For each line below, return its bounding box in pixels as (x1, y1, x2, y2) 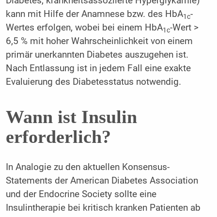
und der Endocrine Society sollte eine (5, 189, 156, 200)
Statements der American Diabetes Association (5, 175, 198, 186)
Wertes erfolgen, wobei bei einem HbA (5, 22, 163, 33)
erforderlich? (5, 126, 111, 147)
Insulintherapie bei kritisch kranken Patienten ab (5, 202, 201, 214)
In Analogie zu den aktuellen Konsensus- (5, 162, 170, 173)
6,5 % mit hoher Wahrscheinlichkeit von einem (5, 36, 193, 47)
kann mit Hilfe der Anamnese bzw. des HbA (5, 9, 183, 20)
